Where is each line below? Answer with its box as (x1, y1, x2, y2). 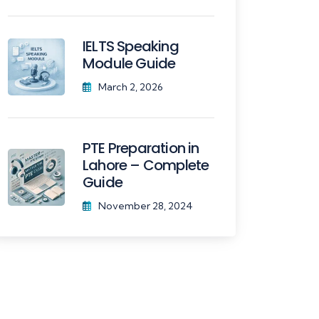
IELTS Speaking (83, 36, 179, 56)
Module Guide (83, 53, 176, 73)
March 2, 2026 (98, 80, 163, 93)
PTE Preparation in (83, 137, 199, 158)
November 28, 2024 (98, 199, 193, 212)
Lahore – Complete (83, 155, 209, 175)
